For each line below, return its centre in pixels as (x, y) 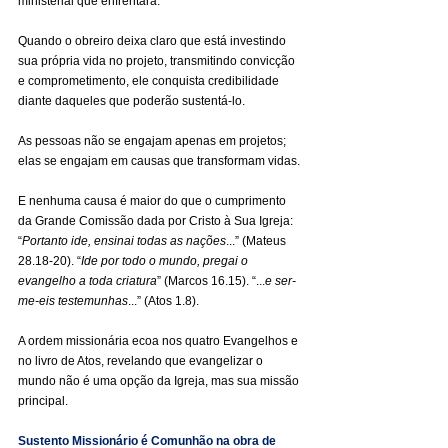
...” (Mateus (257, 241)
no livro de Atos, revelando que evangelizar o (142, 361)
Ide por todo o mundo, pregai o (166, 261)
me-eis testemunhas (73, 301)
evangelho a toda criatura (87, 281)
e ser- (280, 281)
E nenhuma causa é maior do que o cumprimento (153, 201)
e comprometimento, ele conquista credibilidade (150, 81)
